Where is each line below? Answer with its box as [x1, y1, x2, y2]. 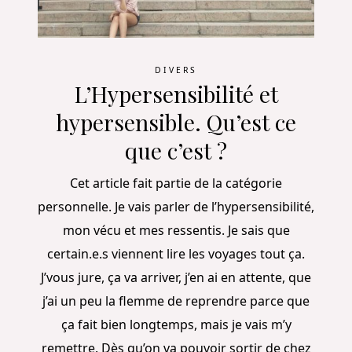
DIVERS [155, 64, 197, 75]
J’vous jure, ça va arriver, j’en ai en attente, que [41, 268, 311, 286]
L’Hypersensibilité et [74, 79, 278, 109]
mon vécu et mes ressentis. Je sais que [62, 221, 290, 239]
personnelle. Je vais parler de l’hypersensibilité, [38, 197, 314, 215]
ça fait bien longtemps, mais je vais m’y [60, 315, 291, 333]
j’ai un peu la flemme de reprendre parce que [42, 291, 310, 310]
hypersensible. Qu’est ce [56, 107, 296, 137]
